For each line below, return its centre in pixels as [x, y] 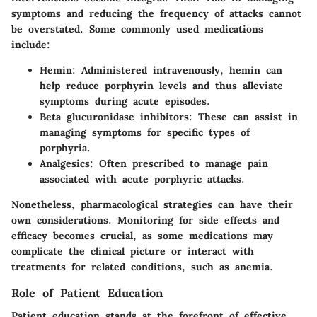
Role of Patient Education [87, 293]
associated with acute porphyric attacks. [142, 179]
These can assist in [245, 116]
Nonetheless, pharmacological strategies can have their [152, 204]
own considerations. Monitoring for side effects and [145, 220]
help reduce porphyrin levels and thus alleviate [161, 85]
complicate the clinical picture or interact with [133, 251]
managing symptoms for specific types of [145, 132]
